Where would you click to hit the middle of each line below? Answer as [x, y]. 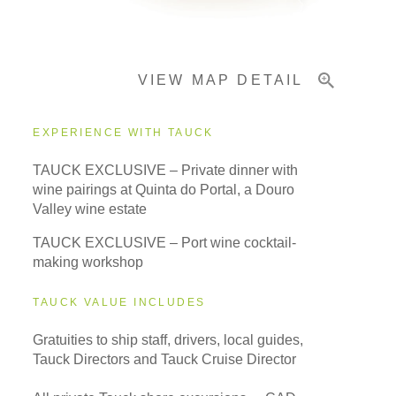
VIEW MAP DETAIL [221, 80]
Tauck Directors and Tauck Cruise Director [165, 360]
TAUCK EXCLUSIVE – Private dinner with [166, 171]
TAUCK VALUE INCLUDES [119, 303]
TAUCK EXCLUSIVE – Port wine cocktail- [165, 243]
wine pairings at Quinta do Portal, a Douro [164, 190]
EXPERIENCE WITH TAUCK [123, 133]
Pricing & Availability [100, 14]
